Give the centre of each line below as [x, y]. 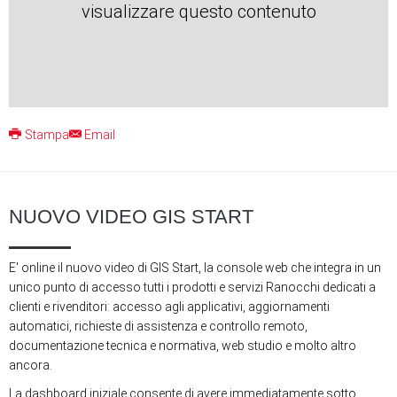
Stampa [47, 135]
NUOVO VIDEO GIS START [131, 217]
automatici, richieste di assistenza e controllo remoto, [158, 327]
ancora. [31, 366]
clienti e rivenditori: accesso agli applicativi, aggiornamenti [169, 307]
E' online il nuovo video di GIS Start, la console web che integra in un [195, 268]
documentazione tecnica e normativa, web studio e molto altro [183, 346]
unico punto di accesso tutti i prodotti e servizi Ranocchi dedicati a [192, 288]
